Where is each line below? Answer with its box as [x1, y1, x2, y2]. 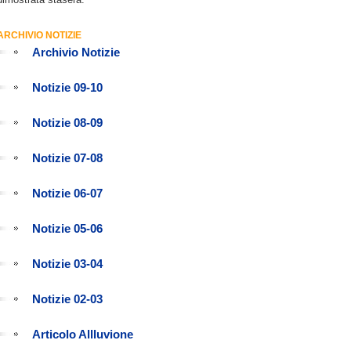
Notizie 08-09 [32, 116, 103, 129]
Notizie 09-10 [32, 81, 103, 94]
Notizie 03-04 [32, 257, 103, 270]
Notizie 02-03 [32, 292, 103, 306]
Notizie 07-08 [32, 151, 103, 165]
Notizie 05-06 [32, 222, 103, 235]
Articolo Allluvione [32, 327, 133, 341]
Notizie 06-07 [32, 186, 103, 200]
